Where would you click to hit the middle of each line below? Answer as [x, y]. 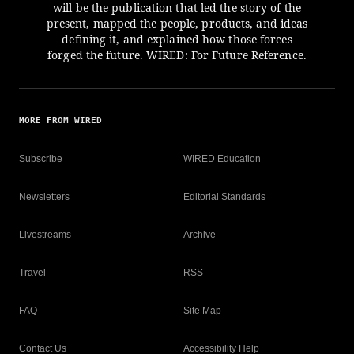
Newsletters [44, 197]
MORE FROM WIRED [60, 121]
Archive [200, 235]
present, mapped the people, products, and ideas [177, 23]
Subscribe [41, 159]
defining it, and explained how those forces [177, 39]
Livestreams [45, 235]
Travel [32, 273]
